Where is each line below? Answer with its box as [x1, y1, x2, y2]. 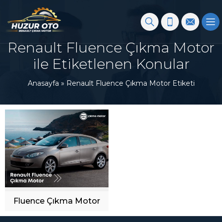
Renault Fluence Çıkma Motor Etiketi [66, 79, 195, 88]
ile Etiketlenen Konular [32, 55, 190, 72]
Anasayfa [27, 79, 59, 88]
